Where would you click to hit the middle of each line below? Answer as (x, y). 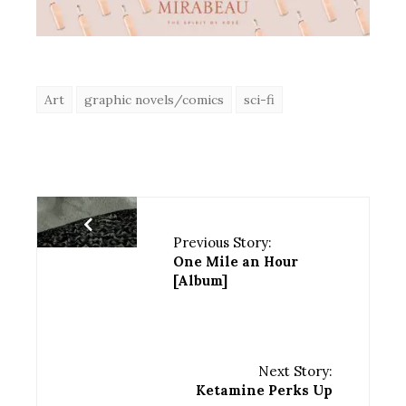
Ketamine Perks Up (264, 391)
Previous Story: (222, 243)
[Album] (200, 281)
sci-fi (259, 100)
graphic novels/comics (154, 100)
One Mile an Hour (235, 262)
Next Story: (295, 372)
